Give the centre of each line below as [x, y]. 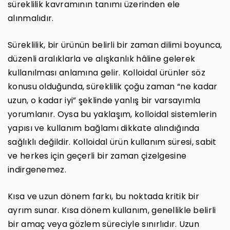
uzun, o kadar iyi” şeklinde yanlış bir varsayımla [104, 100]
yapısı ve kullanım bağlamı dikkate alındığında [104, 128]
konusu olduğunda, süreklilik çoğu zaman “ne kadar [113, 86]
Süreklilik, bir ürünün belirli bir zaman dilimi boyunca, [115, 45]
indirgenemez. [37, 169]
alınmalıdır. [31, 18]
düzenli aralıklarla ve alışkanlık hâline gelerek [102, 59]
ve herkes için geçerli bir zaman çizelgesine [97, 156]
